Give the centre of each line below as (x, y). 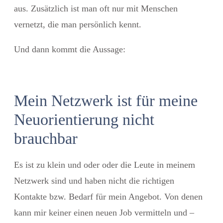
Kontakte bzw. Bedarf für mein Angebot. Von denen (108, 196)
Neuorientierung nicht (84, 119)
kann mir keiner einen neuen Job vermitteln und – (104, 212)
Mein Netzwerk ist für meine (106, 100)
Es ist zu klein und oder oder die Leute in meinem (105, 165)
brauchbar (46, 138)
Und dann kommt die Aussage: (70, 49)
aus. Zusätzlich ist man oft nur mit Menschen (96, 8)
